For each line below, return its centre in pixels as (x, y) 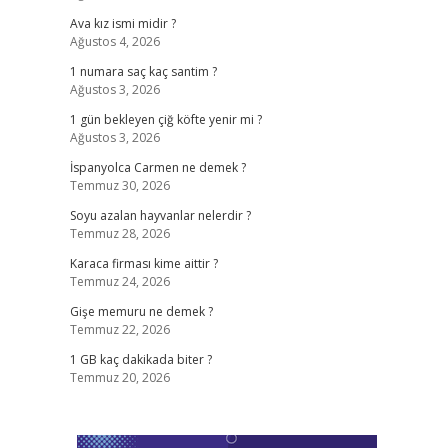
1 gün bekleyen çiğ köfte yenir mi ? (165, 119)
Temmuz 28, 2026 (119, 233)
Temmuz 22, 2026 (119, 329)
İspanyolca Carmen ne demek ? (157, 167)
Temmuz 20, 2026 (119, 377)
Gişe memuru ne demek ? (141, 311)
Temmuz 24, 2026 (119, 281)
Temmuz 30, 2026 (119, 185)
